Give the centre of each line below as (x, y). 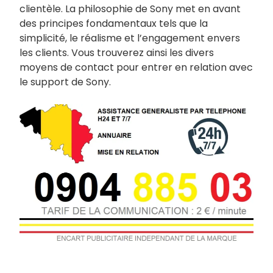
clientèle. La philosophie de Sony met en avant (130, 9)
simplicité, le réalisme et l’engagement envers (130, 38)
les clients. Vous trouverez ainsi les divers (117, 53)
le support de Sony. (65, 82)
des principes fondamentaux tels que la (114, 24)
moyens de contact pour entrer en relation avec (136, 68)
